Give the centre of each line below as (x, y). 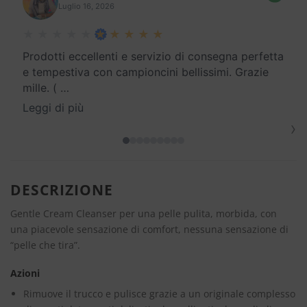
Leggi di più (53, 108)
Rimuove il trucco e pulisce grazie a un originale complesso (159, 294)
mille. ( (40, 88)
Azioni (25, 273)
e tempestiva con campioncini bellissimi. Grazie (146, 72)
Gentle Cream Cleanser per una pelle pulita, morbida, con (144, 213)
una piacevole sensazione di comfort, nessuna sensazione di (149, 229)
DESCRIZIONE (62, 190)
